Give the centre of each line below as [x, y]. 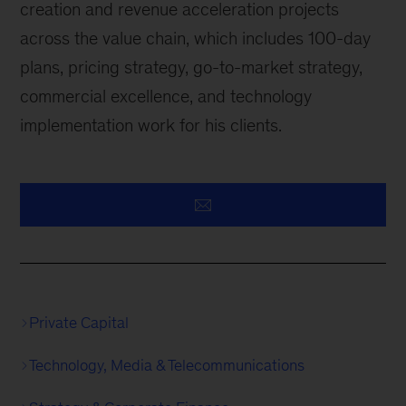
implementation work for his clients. [151, 125]
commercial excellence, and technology [166, 96]
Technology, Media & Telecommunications [167, 365]
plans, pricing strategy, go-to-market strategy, [192, 67]
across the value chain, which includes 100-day [196, 38]
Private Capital [79, 323]
